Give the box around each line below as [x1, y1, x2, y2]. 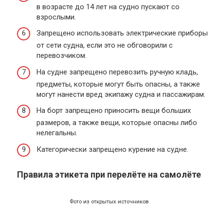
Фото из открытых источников [69, 198, 149, 205]
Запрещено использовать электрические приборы [36, 29, 208, 38]
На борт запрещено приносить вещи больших [36, 106, 191, 115]
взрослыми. [36, 12, 76, 21]
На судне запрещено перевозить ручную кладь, [36, 67, 198, 76]
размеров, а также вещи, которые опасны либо [36, 118, 197, 127]
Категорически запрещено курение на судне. [36, 145, 188, 154]
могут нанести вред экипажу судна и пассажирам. [36, 90, 205, 99]
